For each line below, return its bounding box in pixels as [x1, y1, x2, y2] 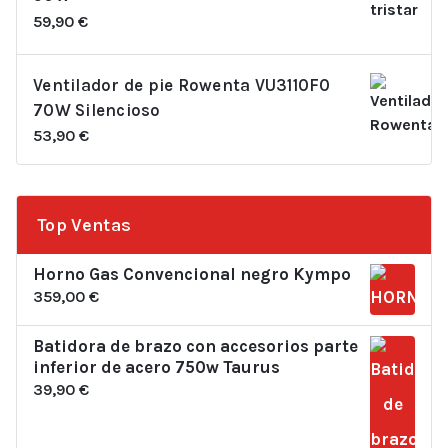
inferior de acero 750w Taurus [33, 357, 280, 378]
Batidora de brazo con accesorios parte [33, 336, 358, 357]
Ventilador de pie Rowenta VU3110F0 [33, 74, 331, 95]
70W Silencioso [33, 99, 161, 120]
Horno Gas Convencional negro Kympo [33, 264, 351, 285]
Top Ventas [37, 214, 132, 237]
